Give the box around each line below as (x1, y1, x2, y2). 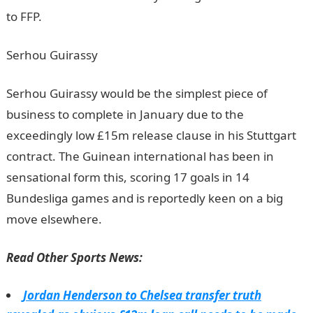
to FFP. (6, 8, 42, 24)
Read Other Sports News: (6, 249, 143, 265)
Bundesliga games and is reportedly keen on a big (6, 190, 283, 206)
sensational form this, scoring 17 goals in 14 (6, 169, 249, 185)
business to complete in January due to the (6, 106, 244, 122)
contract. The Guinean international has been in (6, 148, 274, 164)
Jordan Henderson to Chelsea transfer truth (22, 287, 261, 303)
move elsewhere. (6, 211, 102, 227)
